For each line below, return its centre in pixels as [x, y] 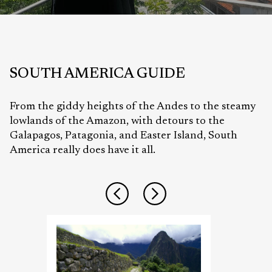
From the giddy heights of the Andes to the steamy [133, 107]
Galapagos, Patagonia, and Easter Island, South [124, 136]
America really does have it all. [83, 151]
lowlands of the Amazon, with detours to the [117, 122]
